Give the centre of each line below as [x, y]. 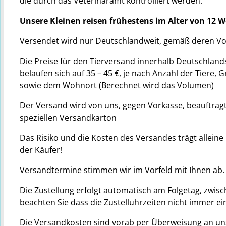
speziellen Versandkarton [68, 118]
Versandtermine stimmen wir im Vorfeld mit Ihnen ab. [122, 170]
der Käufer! [41, 150]
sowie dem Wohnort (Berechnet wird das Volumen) [117, 85]
